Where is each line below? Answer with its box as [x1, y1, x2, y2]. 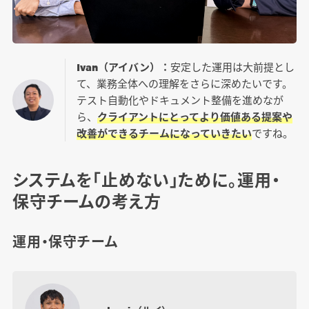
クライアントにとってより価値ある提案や [97, 109, 292, 124]
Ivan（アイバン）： [76, 59, 170, 74]
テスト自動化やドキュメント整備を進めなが [76, 92, 283, 108]
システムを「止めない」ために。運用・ [12, 168, 281, 192]
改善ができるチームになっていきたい [76, 126, 252, 141]
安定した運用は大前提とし [170, 59, 295, 74]
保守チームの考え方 [12, 189, 161, 213]
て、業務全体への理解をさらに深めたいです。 [76, 76, 292, 91]
